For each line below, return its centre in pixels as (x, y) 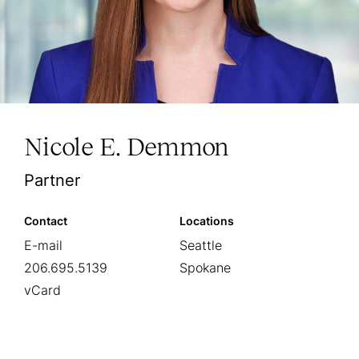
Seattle (201, 245)
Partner (52, 180)
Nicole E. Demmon (126, 146)
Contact (46, 220)
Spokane (205, 267)
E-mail (43, 245)
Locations (207, 220)
